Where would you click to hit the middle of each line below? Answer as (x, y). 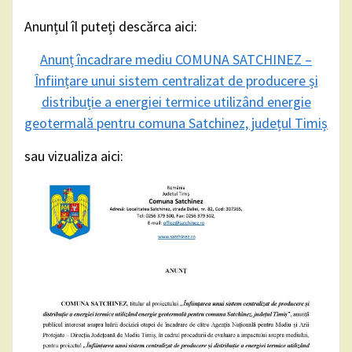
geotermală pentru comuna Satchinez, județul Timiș (176, 123)
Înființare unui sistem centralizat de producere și (176, 81)
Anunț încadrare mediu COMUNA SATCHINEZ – (176, 60)
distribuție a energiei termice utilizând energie (176, 102)
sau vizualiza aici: (74, 156)
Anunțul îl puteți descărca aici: (111, 27)
